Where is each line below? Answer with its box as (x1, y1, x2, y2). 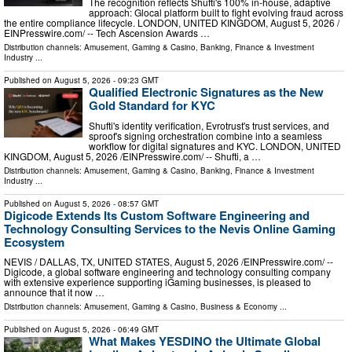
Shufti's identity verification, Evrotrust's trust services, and (89, 118, 329, 132)
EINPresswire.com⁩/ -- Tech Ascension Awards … (4, 25, 210, 39)
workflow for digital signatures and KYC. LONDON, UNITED (89, 138, 341, 152)
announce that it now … (4, 285, 104, 299)
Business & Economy (200, 301, 277, 313)
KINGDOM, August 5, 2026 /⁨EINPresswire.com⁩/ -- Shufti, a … (4, 148, 261, 163)
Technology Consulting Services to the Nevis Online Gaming (4, 219, 335, 237)
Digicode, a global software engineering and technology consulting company (4, 265, 331, 279)
